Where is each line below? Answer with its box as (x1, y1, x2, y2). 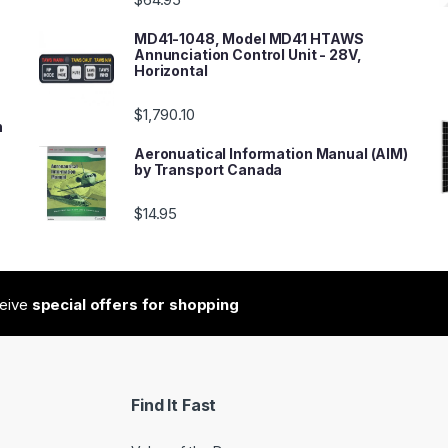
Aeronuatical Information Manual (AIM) (134, 144, 408, 162)
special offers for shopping (31, 294, 239, 314)
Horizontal (134, 61, 208, 79)
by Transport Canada (134, 160, 283, 178)
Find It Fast (131, 395, 217, 416)
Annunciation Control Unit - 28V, (134, 45, 362, 63)
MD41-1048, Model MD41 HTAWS (134, 29, 365, 47)
